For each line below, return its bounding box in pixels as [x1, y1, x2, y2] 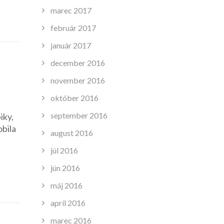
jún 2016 [50, 162, 80, 172]
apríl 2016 [50, 197, 85, 207]
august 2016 [50, 127, 93, 137]
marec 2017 [50, 5, 91, 15]
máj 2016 [50, 180, 82, 190]
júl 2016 [50, 145, 78, 155]
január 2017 [50, 40, 91, 50]
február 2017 [50, 22, 96, 32]
